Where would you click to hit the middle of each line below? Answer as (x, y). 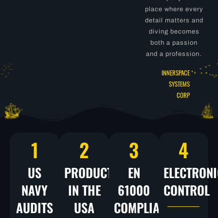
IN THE (84, 190)
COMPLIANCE (146, 207)
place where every (174, 9)
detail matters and (174, 20)
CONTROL (187, 190)
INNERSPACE (176, 72)
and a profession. (174, 54)
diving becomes (174, 31)
